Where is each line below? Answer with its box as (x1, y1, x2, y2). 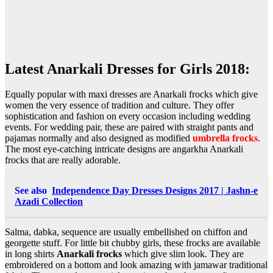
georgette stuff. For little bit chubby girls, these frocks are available (5, 238, 260, 249)
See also (15, 185, 47, 196)
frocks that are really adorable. (5, 155, 121, 166)
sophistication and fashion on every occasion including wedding (5, 111, 250, 122)
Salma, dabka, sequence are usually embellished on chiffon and (5, 227, 247, 238)
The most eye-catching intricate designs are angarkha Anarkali (5, 144, 243, 155)
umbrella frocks (193, 133, 258, 144)
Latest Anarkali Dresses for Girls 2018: (5, 60, 250, 77)
